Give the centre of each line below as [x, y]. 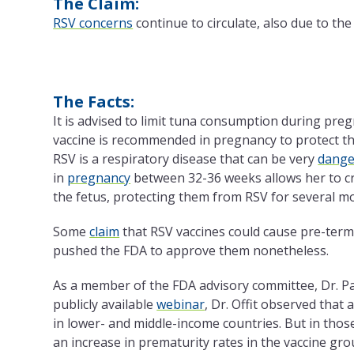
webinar [181, 305]
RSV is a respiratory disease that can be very [186, 159]
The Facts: [94, 102]
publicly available [105, 305]
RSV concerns [93, 23]
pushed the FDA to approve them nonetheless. [191, 251]
